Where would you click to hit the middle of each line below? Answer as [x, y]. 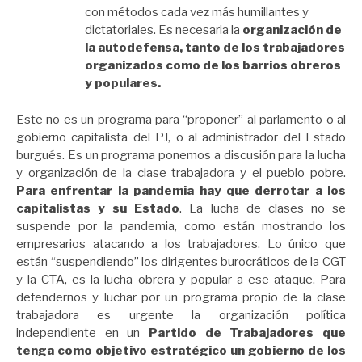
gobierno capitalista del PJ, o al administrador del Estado [181, 137]
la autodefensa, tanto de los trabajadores [215, 48]
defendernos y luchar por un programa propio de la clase [181, 297]
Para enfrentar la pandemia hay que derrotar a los [181, 190]
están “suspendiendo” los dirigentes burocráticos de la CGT [181, 261]
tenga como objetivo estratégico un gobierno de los [181, 350]
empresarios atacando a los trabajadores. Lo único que [181, 244]
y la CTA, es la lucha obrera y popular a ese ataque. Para [181, 279]
